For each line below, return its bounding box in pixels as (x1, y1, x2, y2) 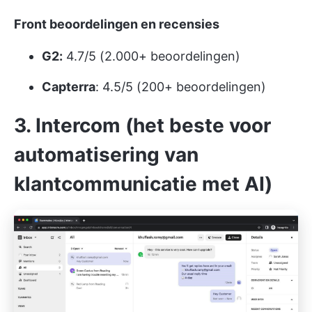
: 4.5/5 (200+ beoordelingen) (95, 79, 266, 95)
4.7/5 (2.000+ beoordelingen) (63, 49, 240, 64)
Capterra (42, 79, 95, 95)
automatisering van (14, 143, 198, 167)
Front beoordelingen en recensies (14, 17, 219, 32)
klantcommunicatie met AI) (14, 172, 272, 196)
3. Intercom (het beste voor (14, 114, 271, 138)
